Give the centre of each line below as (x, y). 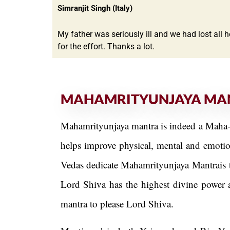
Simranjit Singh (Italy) (95, 8)
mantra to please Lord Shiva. (117, 204)
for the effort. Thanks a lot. (106, 46)
